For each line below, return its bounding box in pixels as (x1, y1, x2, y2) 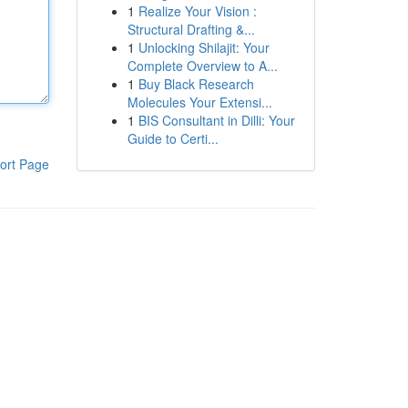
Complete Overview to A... (127, 56, 278, 75)
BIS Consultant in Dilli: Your (138, 111, 295, 129)
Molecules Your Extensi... (127, 93, 272, 111)
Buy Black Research (138, 75, 254, 93)
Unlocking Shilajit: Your (138, 38, 270, 56)
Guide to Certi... (127, 129, 219, 148)
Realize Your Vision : (138, 2, 257, 20)
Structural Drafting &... (127, 20, 255, 38)
